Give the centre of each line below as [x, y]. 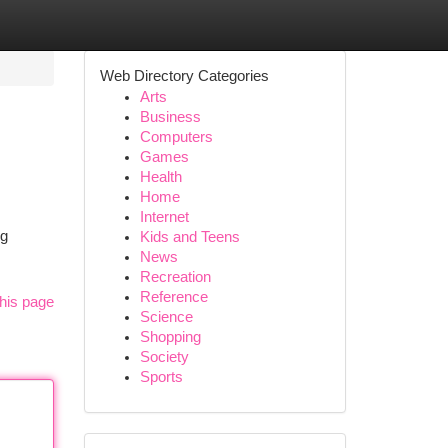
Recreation [175, 277]
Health [160, 177]
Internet [164, 217]
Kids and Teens [189, 237]
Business [170, 117]
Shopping [170, 337]
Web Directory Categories [184, 76]
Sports [161, 377]
